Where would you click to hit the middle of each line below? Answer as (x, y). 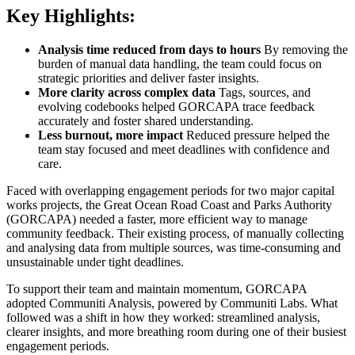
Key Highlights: (71, 15)
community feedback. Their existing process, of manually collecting (175, 233)
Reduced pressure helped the (256, 135)
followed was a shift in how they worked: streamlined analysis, (163, 317)
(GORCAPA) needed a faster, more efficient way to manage (157, 219)
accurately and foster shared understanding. (146, 120)
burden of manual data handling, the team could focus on (180, 63)
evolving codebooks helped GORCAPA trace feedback (176, 106)
